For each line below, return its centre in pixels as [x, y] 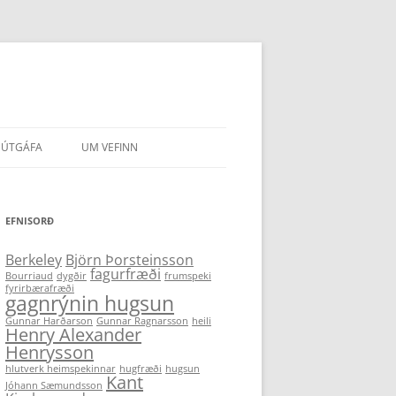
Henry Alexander [73, 335]
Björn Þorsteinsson [129, 260]
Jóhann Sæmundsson [54, 385]
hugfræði [141, 369]
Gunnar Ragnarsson [142, 321]
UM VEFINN [110, 147]
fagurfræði [126, 274]
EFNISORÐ [30, 221]
